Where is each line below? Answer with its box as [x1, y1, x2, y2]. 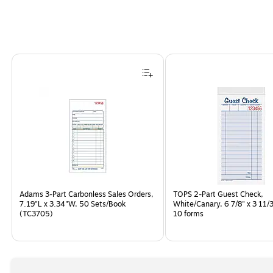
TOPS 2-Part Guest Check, [173, 188, 263, 200]
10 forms [173, 208, 204, 219]
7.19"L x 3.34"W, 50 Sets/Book [19, 198, 126, 210]
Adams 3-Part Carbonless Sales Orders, [19, 188, 154, 200]
